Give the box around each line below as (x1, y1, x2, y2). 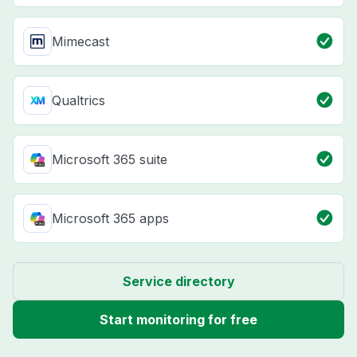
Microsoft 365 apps (52, 210, 169, 226)
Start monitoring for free (100, 311, 257, 328)
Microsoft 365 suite (52, 151, 167, 167)
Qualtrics (52, 92, 105, 108)
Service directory (122, 273, 235, 289)
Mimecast (52, 33, 109, 49)
